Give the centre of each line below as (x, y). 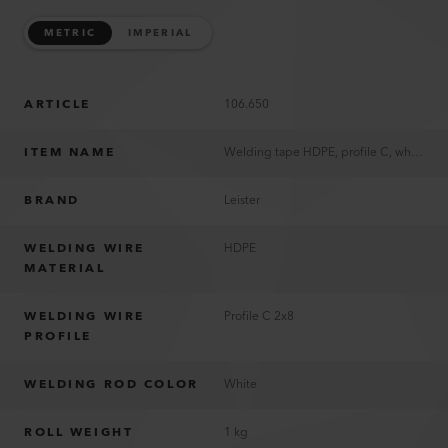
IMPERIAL (159, 33)
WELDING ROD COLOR (111, 384)
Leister (242, 200)
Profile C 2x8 (259, 316)
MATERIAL (65, 268)
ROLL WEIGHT (79, 432)
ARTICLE (57, 104)
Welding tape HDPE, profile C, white (417, 152)
